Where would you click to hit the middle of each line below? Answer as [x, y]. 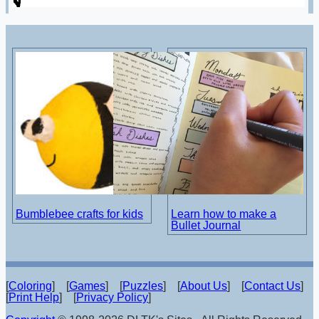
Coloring [30, 286]
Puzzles [143, 286]
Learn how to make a [224, 214]
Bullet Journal [206, 225]
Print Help [34, 297]
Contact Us [272, 286]
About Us [204, 286]
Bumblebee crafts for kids [79, 214]
